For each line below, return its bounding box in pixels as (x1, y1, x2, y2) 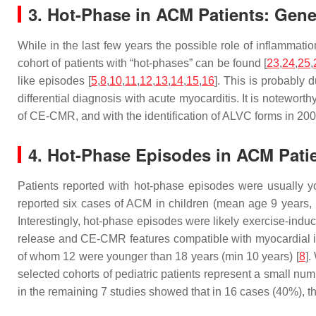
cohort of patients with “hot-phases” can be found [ (18, 57, 267, 69)
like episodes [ (18, 75, 91, 87)
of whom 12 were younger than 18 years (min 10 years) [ (18, 250, 299, 262)
